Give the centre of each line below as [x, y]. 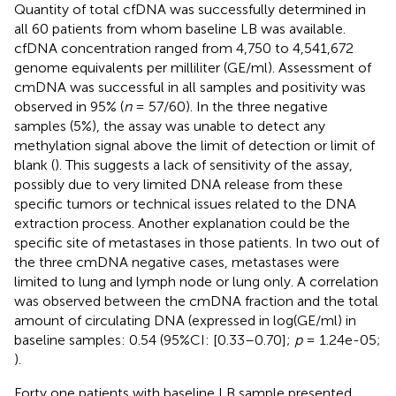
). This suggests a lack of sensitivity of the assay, [204, 164]
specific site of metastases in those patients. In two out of [197, 242]
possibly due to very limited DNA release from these [179, 184]
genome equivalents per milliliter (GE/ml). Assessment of [193, 67]
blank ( [34, 164]
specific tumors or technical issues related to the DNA [185, 203]
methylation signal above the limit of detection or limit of [194, 145]
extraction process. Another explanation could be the [182, 223]
